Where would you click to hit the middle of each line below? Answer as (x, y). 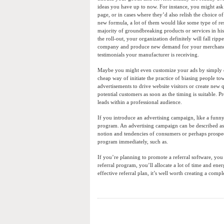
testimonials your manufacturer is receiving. (148, 55)
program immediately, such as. (133, 142)
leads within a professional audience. (140, 102)
